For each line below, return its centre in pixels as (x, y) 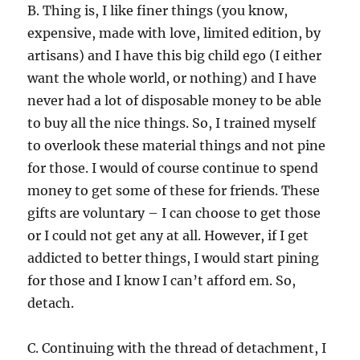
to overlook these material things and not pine (177, 145)
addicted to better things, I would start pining (174, 258)
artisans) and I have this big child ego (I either (175, 55)
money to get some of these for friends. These (174, 190)
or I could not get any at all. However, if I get (168, 235)
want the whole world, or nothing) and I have (172, 78)
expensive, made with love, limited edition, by (174, 33)
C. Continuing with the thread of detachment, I (177, 348)
